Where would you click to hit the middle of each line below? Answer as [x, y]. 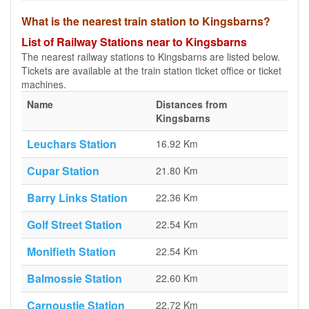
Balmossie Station [74, 278]
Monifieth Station [71, 251]
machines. [44, 84]
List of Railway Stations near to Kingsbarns [134, 42]
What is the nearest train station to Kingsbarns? [146, 21]
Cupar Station [63, 171]
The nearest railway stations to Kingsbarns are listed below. [151, 57]
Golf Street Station [74, 225]
